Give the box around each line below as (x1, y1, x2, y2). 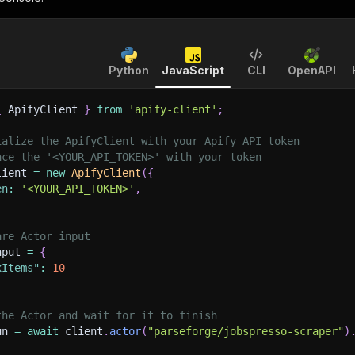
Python (109, 63, 149, 77)
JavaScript (162, 63, 224, 77)
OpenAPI (288, 63, 336, 77)
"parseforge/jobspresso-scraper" (147, 325, 344, 338)
